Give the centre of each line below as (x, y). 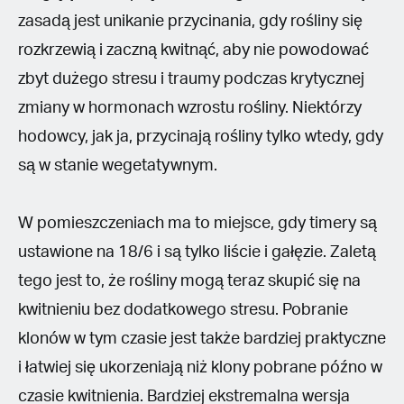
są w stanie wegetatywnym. (118, 165)
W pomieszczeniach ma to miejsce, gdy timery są (197, 223)
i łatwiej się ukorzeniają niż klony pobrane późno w (200, 367)
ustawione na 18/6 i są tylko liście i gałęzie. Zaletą (197, 252)
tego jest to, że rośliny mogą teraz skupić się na (189, 281)
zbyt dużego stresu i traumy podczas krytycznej (191, 79)
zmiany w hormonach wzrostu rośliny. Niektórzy (190, 108)
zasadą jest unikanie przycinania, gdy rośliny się (190, 21)
